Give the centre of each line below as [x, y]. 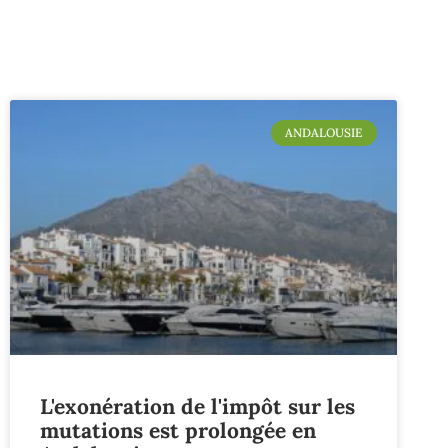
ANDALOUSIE [324, 133]
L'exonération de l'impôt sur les [197, 407]
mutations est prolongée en [178, 431]
